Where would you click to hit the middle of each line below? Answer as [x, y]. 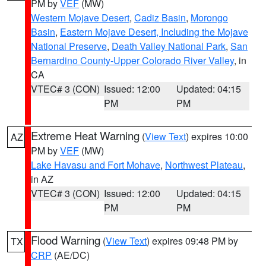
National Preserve [69, 46]
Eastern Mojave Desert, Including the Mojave [154, 32]
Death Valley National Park [169, 46]
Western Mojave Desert [80, 18]
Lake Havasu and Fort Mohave [96, 165]
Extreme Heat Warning [85, 135]
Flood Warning [66, 240]
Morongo [209, 18]
